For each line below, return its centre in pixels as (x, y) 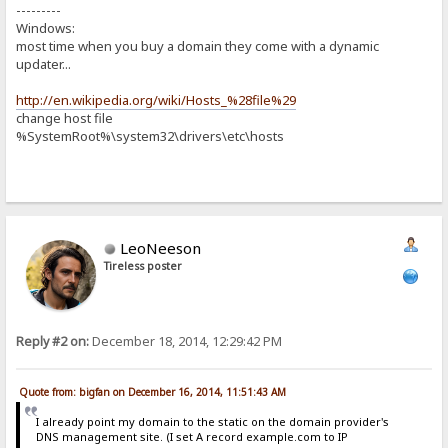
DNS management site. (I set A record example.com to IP (191, 437)
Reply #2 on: (53, 341)
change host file (65, 118)
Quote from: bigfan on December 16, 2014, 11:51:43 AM (153, 392)
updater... (44, 64)
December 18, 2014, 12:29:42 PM (186, 341)
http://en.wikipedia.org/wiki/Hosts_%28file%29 (156, 100)
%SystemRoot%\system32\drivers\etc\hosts (150, 136)
